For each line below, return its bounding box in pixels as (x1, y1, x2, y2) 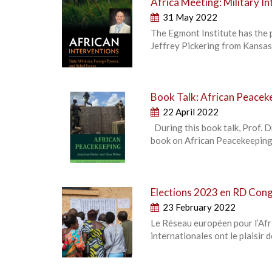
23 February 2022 (163, 201, 236, 212)
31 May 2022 (163, 12, 218, 23)
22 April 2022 (163, 106, 219, 118)
